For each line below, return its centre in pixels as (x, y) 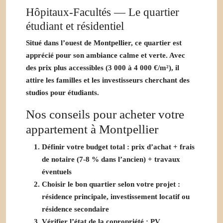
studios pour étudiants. (62, 92)
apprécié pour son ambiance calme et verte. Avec (106, 55)
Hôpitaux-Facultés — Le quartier (103, 12)
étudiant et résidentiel (75, 26)
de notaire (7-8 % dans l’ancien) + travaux (111, 159)
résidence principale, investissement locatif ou (116, 196)
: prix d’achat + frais (160, 147)
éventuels (57, 171)
